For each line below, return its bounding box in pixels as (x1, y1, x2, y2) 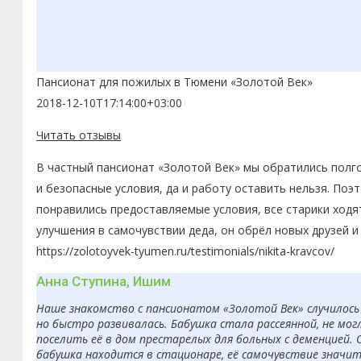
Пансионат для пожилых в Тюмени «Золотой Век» (36, 73, 313, 89)
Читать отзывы (36, 127, 121, 143)
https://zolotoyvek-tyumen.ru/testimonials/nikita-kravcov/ (36, 243, 334, 259)
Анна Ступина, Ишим (36, 273, 171, 290)
